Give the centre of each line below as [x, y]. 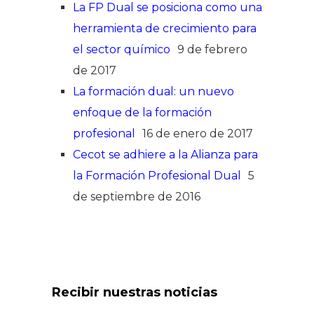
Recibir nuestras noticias [135, 292]
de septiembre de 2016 [137, 196]
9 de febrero [212, 49]
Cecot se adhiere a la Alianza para [165, 154]
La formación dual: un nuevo [153, 91]
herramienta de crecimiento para [165, 28]
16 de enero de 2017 [198, 133]
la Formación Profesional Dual [157, 175]
